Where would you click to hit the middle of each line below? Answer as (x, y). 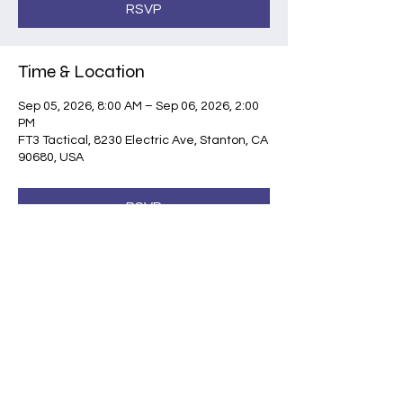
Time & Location (81, 72)
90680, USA (51, 157)
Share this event (81, 320)
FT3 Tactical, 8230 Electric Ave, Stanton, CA (143, 140)
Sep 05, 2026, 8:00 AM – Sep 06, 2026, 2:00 (139, 106)
